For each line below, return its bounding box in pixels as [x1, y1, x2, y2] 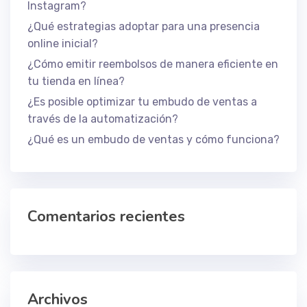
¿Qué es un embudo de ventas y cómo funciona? [27, 133, 280, 147]
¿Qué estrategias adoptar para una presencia [27, 20, 260, 34]
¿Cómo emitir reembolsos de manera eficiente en [27, 58, 278, 71]
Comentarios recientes [27, 206, 185, 228]
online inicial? [27, 37, 98, 51]
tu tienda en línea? [27, 75, 125, 88]
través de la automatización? [27, 112, 178, 126]
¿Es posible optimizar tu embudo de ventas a [27, 95, 257, 109]
